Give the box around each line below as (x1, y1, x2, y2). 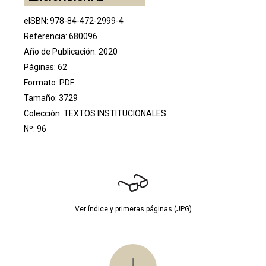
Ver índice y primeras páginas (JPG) (74, 205, 192, 214)
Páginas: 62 (24, 62, 67, 72)
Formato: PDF (24, 78, 74, 88)
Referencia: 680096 (24, 31, 97, 42)
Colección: (24, 109, 64, 119)
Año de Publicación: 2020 (24, 47, 118, 57)
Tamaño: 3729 (24, 93, 78, 103)
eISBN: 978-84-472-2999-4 (24, 16, 123, 26)
